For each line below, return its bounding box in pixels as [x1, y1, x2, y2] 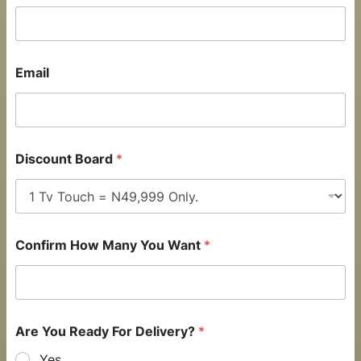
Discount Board [15, 151, 116, 168]
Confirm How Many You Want [15, 237, 204, 254]
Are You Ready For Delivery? [15, 323, 198, 340]
